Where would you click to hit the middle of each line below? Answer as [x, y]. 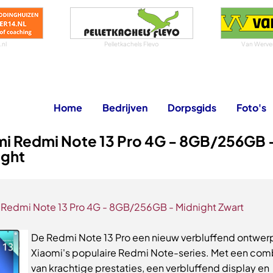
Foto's [251, 108]
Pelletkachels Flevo [132, 44]
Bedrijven [125, 108]
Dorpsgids [192, 108]
